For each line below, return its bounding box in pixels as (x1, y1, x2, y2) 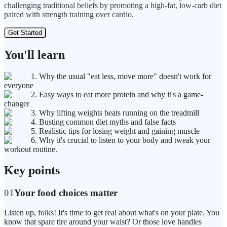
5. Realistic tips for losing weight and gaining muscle (31, 126, 200, 135)
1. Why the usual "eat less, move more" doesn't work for (31, 71, 211, 81)
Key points (4, 164, 60, 177)
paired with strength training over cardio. (4, 10, 134, 19)
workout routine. (4, 144, 57, 154)
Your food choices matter (14, 187, 118, 199)
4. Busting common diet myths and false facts (31, 117, 176, 126)
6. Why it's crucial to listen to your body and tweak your (31, 135, 210, 144)
